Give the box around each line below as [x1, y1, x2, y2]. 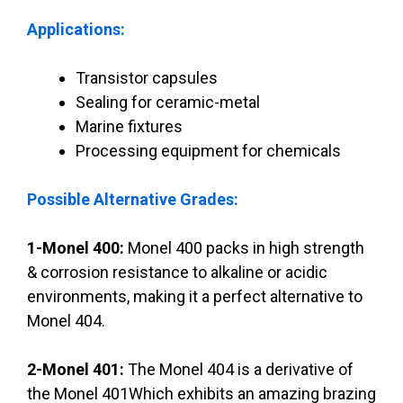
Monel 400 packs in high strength [128, 238, 364, 258]
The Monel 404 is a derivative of [128, 360, 354, 380]
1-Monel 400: [27, 238, 128, 258]
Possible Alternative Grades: [27, 190, 238, 210]
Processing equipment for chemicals [76, 141, 341, 161]
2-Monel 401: [27, 360, 128, 380]
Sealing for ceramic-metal [76, 93, 260, 112]
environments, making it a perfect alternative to [27, 287, 363, 307]
